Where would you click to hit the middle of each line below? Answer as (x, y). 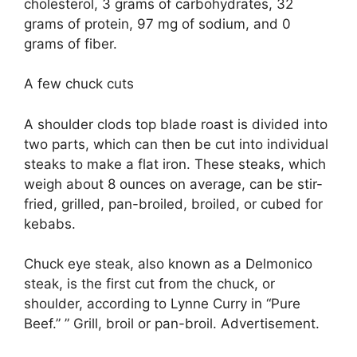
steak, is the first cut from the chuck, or (149, 284)
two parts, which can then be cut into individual (176, 144)
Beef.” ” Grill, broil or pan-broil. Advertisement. (172, 324)
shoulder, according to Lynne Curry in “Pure (162, 304)
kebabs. (50, 224)
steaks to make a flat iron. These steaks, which (175, 164)
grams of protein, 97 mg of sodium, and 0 (157, 24)
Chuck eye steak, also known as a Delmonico (168, 264)
